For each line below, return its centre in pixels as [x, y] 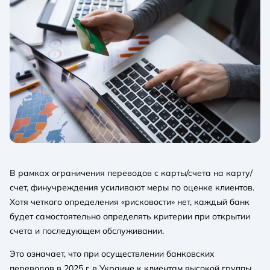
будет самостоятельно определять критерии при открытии [130, 216]
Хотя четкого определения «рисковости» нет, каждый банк [130, 202]
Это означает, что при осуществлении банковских [112, 253]
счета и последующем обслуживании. [87, 231]
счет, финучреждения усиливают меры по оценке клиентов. [132, 187]
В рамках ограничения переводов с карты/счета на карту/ [131, 173]
